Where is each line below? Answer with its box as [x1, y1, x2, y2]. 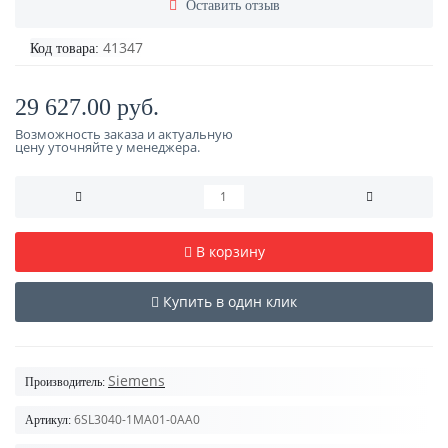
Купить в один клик [163, 292, 297, 311]
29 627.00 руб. [15, 94, 159, 120]
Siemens [108, 371, 165, 390]
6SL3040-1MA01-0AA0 [74, 411, 200, 428]
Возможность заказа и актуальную [15, 125, 233, 143]
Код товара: [30, 41, 99, 56]
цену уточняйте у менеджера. [15, 138, 200, 156]
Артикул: [25, 413, 71, 427]
